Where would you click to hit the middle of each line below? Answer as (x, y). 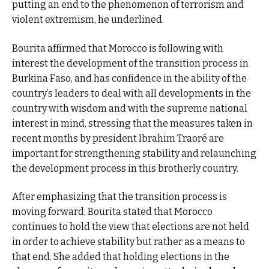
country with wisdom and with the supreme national (130, 108)
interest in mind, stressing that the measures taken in (132, 123)
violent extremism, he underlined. (88, 20)
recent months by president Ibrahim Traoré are (118, 138)
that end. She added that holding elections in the (121, 257)
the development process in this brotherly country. (125, 168)
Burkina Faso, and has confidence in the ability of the (129, 78)
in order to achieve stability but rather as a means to (128, 242)
